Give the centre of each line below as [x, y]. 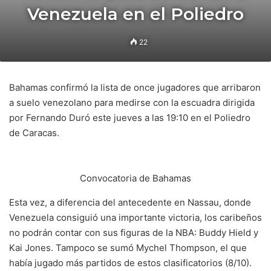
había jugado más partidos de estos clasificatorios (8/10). [130, 263]
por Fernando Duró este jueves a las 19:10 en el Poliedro [130, 118]
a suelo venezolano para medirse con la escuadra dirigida [132, 103]
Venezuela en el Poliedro [135, 14]
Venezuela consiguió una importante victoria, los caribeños [135, 217]
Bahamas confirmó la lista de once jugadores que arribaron [135, 87]
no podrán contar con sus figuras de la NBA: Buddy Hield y [134, 233]
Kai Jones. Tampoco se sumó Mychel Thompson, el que [128, 248]
